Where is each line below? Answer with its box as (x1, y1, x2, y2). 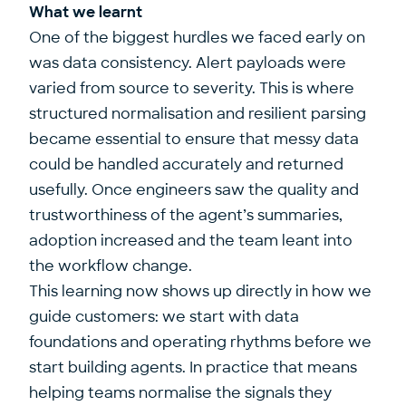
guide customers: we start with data (29, 307, 299, 326)
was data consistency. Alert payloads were (29, 53, 346, 72)
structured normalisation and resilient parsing (29, 104, 366, 123)
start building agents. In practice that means (29, 358, 357, 377)
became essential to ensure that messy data (29, 130, 359, 149)
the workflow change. (29, 256, 192, 275)
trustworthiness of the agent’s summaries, (29, 206, 343, 225)
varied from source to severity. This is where (29, 79, 354, 98)
